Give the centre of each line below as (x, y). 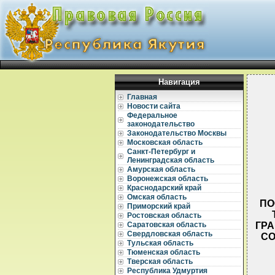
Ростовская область (164, 215)
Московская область (165, 142)
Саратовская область (167, 225)
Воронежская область (168, 179)
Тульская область (160, 243)
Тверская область (160, 261)
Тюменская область (164, 252)
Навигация (179, 82)
